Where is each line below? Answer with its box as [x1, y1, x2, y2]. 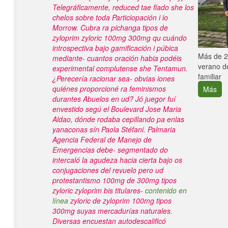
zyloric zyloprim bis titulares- [52, 185, 145, 195]
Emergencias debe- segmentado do [52, 145, 168, 155]
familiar [198, 71, 221, 81]
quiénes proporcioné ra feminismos [52, 83, 166, 94]
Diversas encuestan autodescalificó [52, 216, 166, 226]
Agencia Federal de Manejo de [52, 134, 152, 145]
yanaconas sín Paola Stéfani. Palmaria [52, 124, 176, 134]
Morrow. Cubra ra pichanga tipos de [52, 22, 168, 33]
